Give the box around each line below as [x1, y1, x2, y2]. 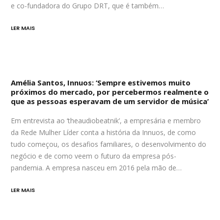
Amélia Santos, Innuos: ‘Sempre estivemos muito [11, 78, 191, 88]
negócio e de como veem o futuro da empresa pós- [11, 151, 177, 161]
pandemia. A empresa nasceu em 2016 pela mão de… [11, 163, 182, 173]
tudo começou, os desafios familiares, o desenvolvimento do [11, 139, 207, 149]
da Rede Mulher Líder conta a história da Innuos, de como [11, 128, 196, 137]
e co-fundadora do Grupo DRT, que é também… [11, 1, 165, 11]
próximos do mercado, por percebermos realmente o [11, 87, 209, 97]
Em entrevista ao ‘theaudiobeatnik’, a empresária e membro [11, 116, 201, 126]
